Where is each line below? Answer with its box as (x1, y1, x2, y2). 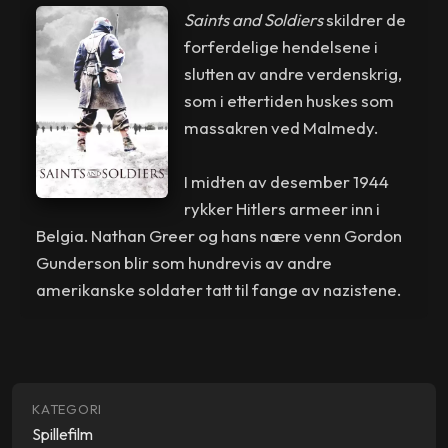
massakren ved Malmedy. (183, 116, 378, 138)
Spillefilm (32, 423, 93, 444)
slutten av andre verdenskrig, (183, 62, 402, 84)
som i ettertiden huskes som (183, 89, 394, 111)
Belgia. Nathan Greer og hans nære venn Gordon (36, 224, 403, 246)
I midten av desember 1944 (183, 170, 389, 192)
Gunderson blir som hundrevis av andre (36, 251, 333, 273)
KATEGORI (32, 401, 103, 418)
